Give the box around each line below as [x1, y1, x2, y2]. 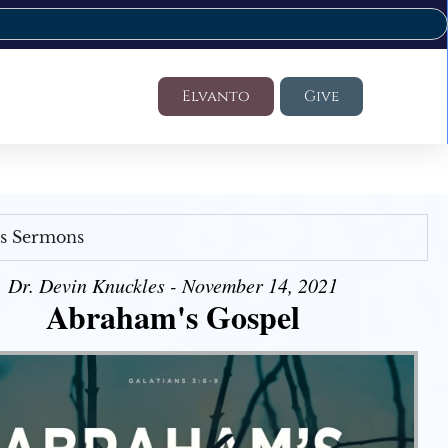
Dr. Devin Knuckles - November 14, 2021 [8, 272, 339, 298]
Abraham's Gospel [46, 293, 301, 340]
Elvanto [181, 86, 250, 107]
